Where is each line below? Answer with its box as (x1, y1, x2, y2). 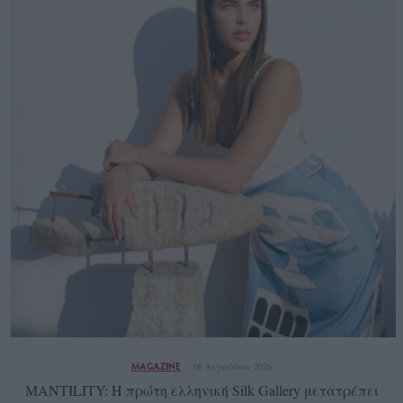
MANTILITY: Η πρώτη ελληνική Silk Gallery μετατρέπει (24, 381, 379, 400)
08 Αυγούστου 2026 (193, 360, 272, 373)
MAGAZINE (131, 359, 181, 373)
